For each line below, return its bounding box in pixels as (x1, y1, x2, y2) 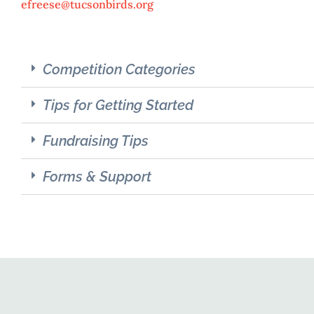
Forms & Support (43, 168, 151, 185)
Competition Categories (43, 60, 196, 78)
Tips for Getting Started (43, 96, 193, 114)
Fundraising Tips (43, 132, 149, 149)
